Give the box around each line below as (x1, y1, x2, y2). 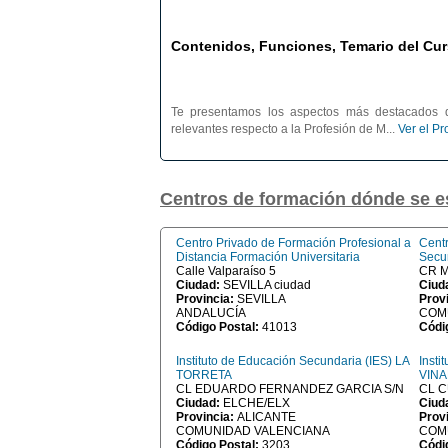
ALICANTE (237, 410, 296, 424)
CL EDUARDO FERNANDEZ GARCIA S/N (176, 382, 404, 396)
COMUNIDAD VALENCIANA (176, 424, 330, 438)
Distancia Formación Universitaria (176, 250, 360, 264)
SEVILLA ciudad (223, 278, 311, 292)
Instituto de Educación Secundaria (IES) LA (176, 354, 409, 368)
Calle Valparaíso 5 (176, 264, 276, 278)
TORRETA (176, 368, 232, 382)
